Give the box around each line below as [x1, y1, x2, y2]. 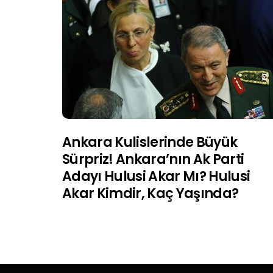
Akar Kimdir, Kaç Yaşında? [62, 183, 239, 203]
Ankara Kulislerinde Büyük [62, 132, 238, 152]
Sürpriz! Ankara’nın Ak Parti [62, 149, 244, 169]
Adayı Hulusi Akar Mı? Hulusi [62, 166, 250, 186]
